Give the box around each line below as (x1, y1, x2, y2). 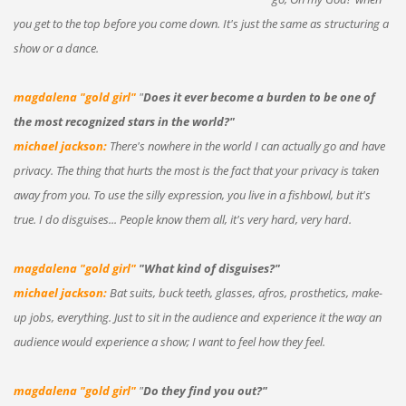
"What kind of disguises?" (138, 259, 280, 276)
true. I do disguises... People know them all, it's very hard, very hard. (13, 210, 352, 227)
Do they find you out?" (142, 382, 267, 399)
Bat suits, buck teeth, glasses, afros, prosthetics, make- (106, 284, 382, 301)
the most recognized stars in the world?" (13, 112, 235, 130)
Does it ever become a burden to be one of (142, 88, 375, 105)
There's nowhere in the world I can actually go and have (106, 137, 385, 154)
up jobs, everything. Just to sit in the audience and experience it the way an (13, 308, 382, 325)
